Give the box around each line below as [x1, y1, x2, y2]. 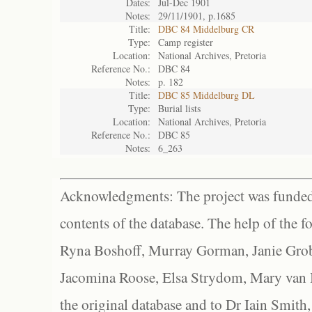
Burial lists [158, 102, 201, 115]
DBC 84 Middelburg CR [158, 22, 254, 36]
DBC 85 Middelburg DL [158, 88, 255, 102]
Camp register [158, 36, 213, 49]
